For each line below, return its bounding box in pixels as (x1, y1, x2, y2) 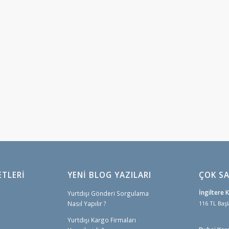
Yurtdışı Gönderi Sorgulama (67, 189, 149, 198)
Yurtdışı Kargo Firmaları (67, 216, 136, 224)
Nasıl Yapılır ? (67, 199, 106, 208)
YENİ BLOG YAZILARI (67, 170, 151, 181)
